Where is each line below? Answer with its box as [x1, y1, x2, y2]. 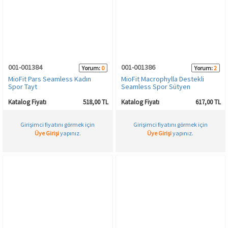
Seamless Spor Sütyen [121, 81, 190, 91]
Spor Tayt [8, 81, 37, 91]
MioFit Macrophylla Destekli [121, 74, 204, 83]
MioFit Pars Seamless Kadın [8, 74, 91, 83]
